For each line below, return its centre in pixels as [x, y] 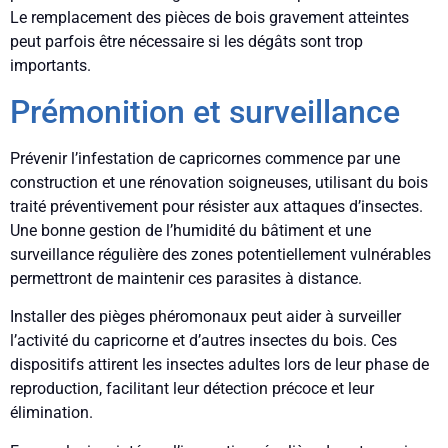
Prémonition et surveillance [205, 111]
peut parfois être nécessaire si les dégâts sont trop [186, 42]
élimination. [51, 413]
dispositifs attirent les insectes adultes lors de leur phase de [219, 365]
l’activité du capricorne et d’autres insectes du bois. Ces [203, 341]
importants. [50, 66]
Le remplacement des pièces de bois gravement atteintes [209, 18]
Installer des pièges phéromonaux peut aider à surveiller [205, 317]
